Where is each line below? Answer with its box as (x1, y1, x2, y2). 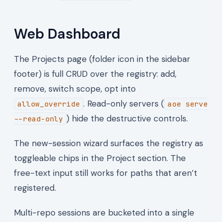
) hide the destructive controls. (66, 112, 188, 124)
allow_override (17, 99, 80, 109)
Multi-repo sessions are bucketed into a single (14, 207, 194, 218)
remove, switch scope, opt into (14, 83, 136, 94)
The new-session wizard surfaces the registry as (14, 137, 203, 149)
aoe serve (167, 99, 208, 109)
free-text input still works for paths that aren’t (14, 167, 197, 178)
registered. (14, 182, 56, 193)
